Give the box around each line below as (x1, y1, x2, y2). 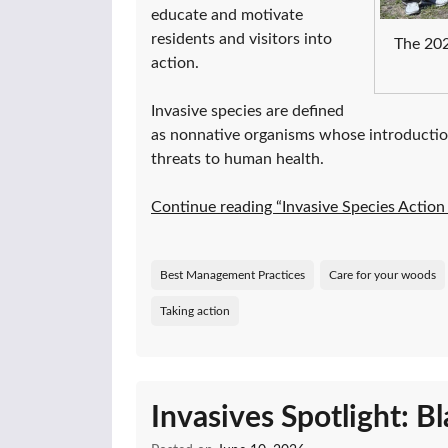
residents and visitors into (151, 30, 332, 47)
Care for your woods (329, 268, 436, 281)
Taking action (160, 304, 230, 317)
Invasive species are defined (151, 102, 344, 119)
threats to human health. (151, 150, 324, 167)
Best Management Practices (160, 268, 305, 281)
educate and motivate (151, 6, 303, 23)
